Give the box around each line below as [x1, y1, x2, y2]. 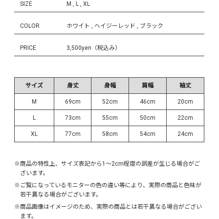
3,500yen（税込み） [66, 44, 121, 51]
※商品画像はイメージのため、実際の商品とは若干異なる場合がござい [14, 203, 202, 210]
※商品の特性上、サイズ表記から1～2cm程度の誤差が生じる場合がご [14, 160, 200, 167]
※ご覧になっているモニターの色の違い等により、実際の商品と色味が [14, 181, 202, 189]
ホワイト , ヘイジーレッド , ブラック [66, 22, 164, 29]
